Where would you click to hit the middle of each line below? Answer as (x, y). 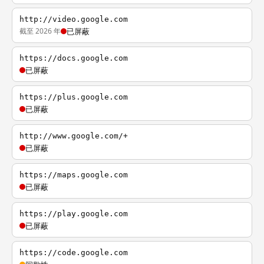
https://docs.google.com (74, 58)
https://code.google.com (74, 253)
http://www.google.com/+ (74, 136)
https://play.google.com (74, 214)
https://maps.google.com (74, 175)
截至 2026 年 (40, 31)
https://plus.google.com (74, 97)
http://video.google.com (74, 19)
